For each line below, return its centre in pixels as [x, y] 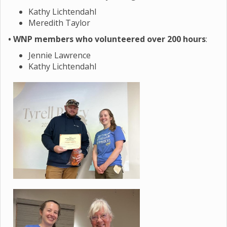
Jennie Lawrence [60, 55]
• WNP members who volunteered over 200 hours [107, 39]
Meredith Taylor [59, 23]
